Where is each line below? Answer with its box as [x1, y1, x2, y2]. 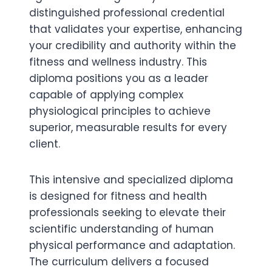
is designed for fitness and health [29, 189, 207, 203]
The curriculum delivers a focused [29, 254, 209, 269]
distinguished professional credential [29, 5, 225, 20]
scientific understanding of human [29, 222, 214, 236]
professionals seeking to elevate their [29, 205, 226, 220]
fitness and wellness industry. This [29, 55, 207, 69]
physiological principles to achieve [29, 104, 211, 118]
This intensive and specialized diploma [29, 172, 233, 187]
